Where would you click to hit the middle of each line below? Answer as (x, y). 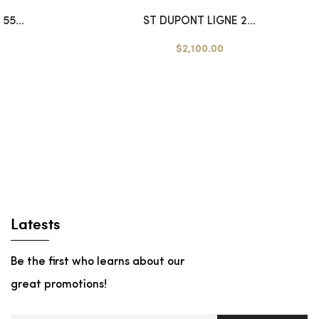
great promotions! (59, 285)
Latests (36, 224)
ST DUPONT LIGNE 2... (199, 21)
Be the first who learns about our (98, 262)
